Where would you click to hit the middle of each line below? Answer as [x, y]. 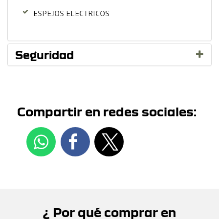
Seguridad [44, 55]
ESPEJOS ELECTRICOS [71, 13]
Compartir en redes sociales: [107, 111]
